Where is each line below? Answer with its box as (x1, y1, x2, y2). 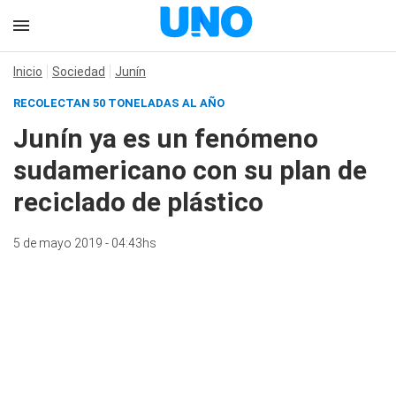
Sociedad (52, 65, 105, 79)
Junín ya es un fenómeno (13, 123, 318, 154)
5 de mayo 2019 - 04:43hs (13, 236, 156, 250)
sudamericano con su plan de (13, 155, 367, 186)
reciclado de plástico (13, 187, 263, 217)
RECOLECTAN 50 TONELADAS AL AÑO (13, 96, 225, 110)
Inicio (13, 65, 42, 79)
